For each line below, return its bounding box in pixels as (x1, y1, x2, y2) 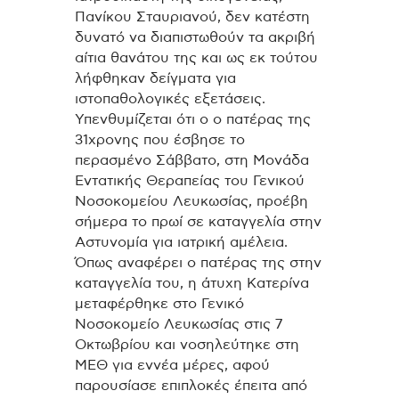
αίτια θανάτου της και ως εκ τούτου (75, 51, 318, 66)
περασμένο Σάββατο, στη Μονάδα (75, 153, 309, 168)
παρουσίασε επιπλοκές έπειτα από (75, 379, 307, 394)
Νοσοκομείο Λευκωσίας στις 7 (75, 317, 282, 332)
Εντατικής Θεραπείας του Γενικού (75, 174, 305, 189)
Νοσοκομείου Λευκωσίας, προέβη (75, 194, 308, 209)
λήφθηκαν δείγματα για (75, 71, 236, 86)
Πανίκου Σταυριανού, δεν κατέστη (75, 10, 310, 25)
